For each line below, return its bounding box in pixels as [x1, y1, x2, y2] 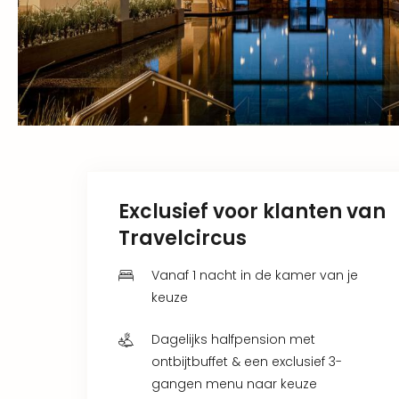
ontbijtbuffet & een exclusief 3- [151, 352, 342, 370]
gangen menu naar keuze [151, 374, 317, 393]
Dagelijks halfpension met [151, 330, 315, 348]
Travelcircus [118, 224, 247, 252]
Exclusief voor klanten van [118, 197, 386, 225]
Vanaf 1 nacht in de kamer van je [151, 265, 358, 284]
